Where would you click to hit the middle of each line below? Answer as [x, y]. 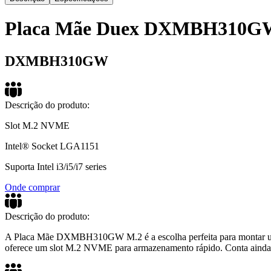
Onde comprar [32, 187]
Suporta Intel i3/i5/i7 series [56, 166]
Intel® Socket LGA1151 [52, 146]
